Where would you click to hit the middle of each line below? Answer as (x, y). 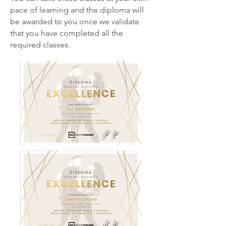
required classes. (40, 45)
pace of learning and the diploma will (77, 10)
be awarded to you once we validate (75, 21)
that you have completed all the (67, 33)
